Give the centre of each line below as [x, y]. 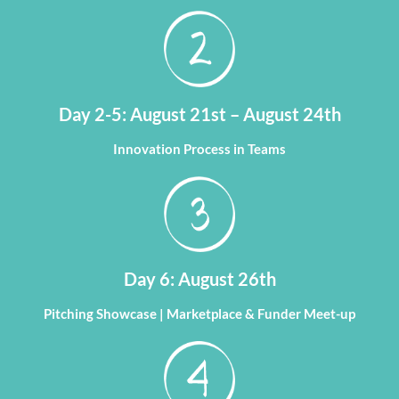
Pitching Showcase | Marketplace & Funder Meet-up [199, 314]
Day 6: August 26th [199, 279]
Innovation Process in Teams [199, 148]
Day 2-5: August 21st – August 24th [199, 114]
